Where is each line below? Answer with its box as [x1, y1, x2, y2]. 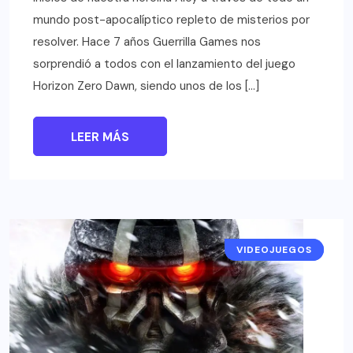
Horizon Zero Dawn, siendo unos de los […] [33, 77, 259, 94]
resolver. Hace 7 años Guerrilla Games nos [33, 33, 261, 50]
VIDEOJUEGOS [236, 243, 312, 256]
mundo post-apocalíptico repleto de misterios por [33, 11, 310, 28]
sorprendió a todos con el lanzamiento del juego [33, 55, 295, 72]
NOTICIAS [259, 243, 312, 256]
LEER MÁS [71, 128, 129, 145]
